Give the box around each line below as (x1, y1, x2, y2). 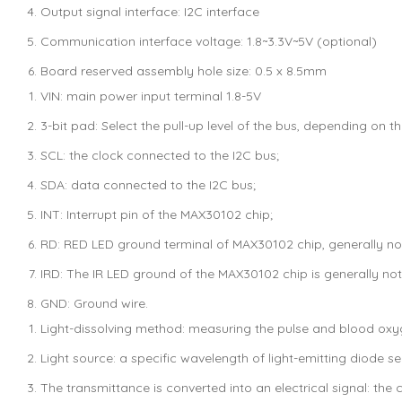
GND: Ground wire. (40, 295, 148, 311)
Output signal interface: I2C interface (40, 4, 259, 20)
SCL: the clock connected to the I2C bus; (40, 147, 279, 163)
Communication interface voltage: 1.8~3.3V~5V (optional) (40, 33, 377, 49)
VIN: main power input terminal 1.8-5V (40, 88, 261, 104)
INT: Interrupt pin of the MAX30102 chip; (40, 206, 273, 223)
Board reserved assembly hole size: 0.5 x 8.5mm (40, 63, 327, 79)
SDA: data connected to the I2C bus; (40, 177, 256, 193)
